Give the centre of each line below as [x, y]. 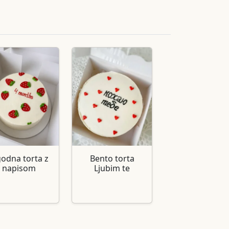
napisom [19, 168]
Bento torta [112, 158]
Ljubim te [112, 168]
